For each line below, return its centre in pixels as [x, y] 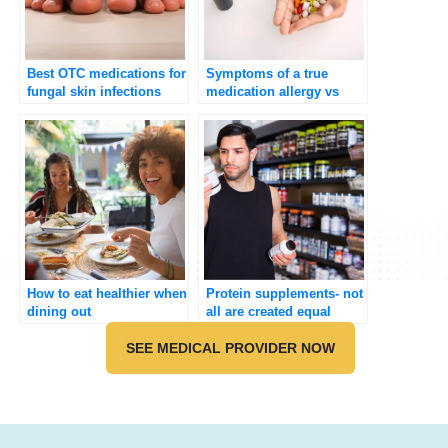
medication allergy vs [272, 91]
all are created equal [268, 311]
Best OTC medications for [106, 73]
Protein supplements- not [284, 293]
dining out [59, 311]
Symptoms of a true [267, 73]
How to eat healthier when [107, 293]
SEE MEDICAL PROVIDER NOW [231, 347]
